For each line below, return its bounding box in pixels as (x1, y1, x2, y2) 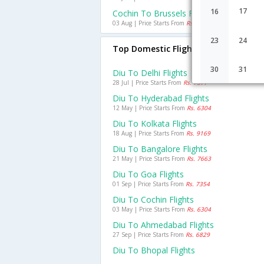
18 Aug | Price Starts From (113, 129, 186, 137)
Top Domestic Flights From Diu (113, 43, 240, 54)
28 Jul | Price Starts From (113, 78, 183, 87)
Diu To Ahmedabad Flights (113, 219, 214, 230)
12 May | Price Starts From (113, 104, 187, 112)
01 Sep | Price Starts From (113, 180, 186, 188)
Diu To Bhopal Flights (113, 245, 195, 256)
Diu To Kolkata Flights (113, 118, 197, 129)
